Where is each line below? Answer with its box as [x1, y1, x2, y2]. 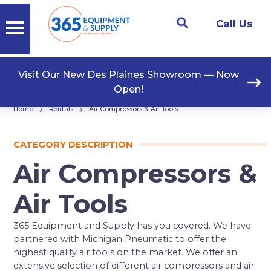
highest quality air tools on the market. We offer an [13, 247, 238, 258]
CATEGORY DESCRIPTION [13, 139, 133, 150]
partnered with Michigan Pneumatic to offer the [13, 233, 227, 244]
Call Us [216, 18, 253, 30]
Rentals [49, 105, 74, 113]
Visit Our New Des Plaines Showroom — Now [18, 69, 240, 81]
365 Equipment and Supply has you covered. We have [13, 220, 252, 231]
